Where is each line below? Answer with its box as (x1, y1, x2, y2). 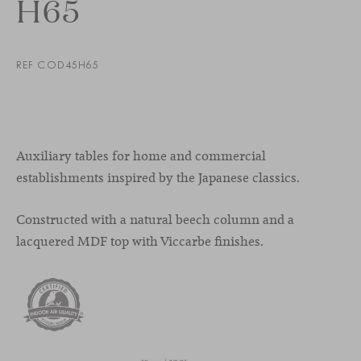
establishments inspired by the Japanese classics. (16, 168, 300, 186)
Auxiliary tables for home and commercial (16, 147, 266, 164)
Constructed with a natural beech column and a (16, 211, 294, 229)
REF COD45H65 (16, 57, 98, 71)
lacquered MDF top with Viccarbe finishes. (16, 233, 263, 251)
